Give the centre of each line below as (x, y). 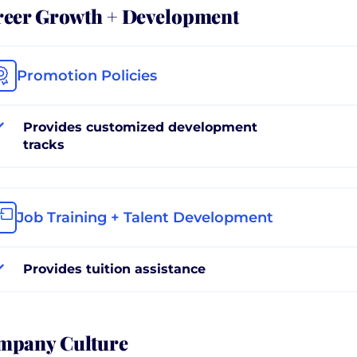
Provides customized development (140, 127)
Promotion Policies (87, 75)
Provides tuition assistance (114, 269)
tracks (44, 144)
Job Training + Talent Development (145, 217)
